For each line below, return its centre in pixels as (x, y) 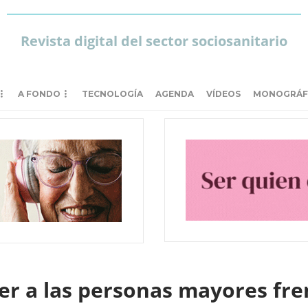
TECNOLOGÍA (112, 94)
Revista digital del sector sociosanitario (154, 41)
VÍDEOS (223, 94)
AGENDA (175, 94)
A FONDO (39, 94)
